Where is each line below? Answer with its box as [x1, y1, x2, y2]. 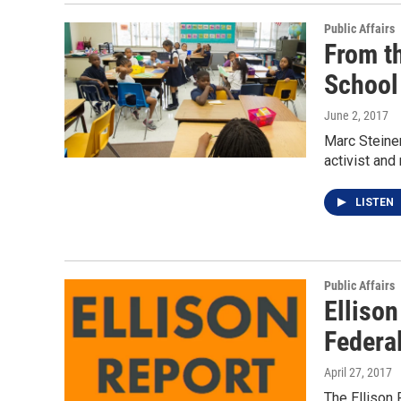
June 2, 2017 [324, 108, 388, 124]
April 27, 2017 [324, 365, 392, 380]
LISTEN [355, 196, 397, 209]
